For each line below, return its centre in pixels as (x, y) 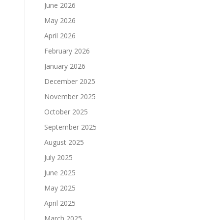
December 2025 (70, 81)
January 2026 (65, 66)
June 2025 (60, 172)
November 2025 (70, 96)
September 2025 (70, 127)
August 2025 (64, 142)
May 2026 (60, 20)
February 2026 (67, 51)
